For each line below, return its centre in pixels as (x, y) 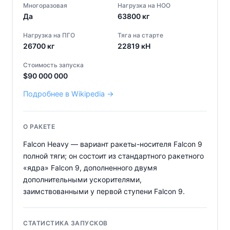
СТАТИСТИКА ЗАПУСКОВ (65, 223)
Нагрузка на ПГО (49, 35)
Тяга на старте (140, 35)
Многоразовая (45, 6)
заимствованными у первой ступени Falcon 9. (104, 191)
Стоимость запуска (53, 65)
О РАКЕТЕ (39, 127)
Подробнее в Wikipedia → (69, 94)
